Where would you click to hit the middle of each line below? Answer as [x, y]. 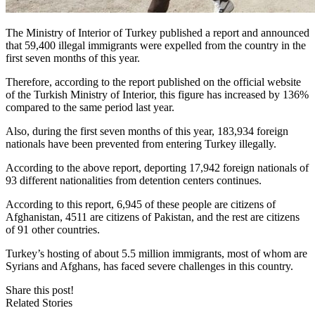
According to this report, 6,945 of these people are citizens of [141, 204]
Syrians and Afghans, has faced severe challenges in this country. [149, 266]
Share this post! [40, 290]
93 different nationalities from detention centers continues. [134, 180]
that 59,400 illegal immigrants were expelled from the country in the [156, 45]
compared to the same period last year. [90, 107]
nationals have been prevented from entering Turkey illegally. [141, 143]
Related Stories [39, 302]
